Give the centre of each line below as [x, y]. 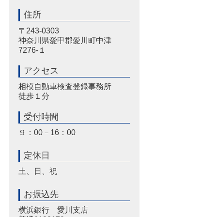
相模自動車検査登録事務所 [65, 86]
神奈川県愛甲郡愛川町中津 [65, 40]
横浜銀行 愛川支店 [53, 210]
